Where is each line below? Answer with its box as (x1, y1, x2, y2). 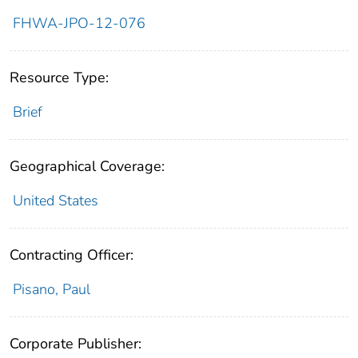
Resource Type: (10, 68, 109, 88)
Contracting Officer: (10, 245, 133, 265)
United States (12, 191, 98, 211)
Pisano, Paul (12, 280, 90, 300)
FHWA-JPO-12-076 (12, 14, 145, 34)
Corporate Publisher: (10, 334, 141, 354)
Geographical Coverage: (10, 157, 165, 177)
